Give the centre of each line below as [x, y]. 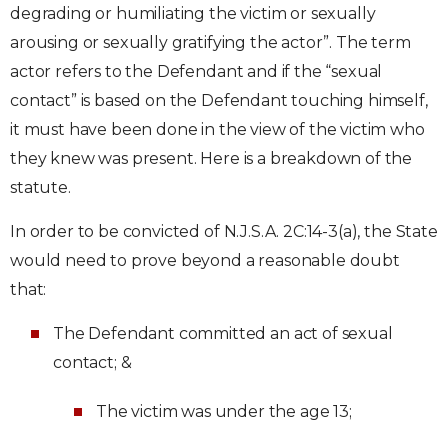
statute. [40, 187]
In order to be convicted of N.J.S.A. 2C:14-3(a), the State [224, 231]
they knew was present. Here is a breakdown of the [211, 158]
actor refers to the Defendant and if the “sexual [196, 71]
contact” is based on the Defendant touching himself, [219, 100]
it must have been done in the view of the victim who [217, 129]
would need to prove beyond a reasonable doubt [205, 260]
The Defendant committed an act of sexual [223, 333]
